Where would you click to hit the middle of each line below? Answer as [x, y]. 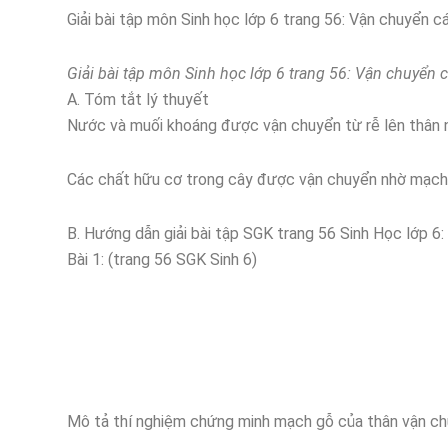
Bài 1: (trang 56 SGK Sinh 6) [162, 260]
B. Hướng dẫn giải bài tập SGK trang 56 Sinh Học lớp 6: [255, 234]
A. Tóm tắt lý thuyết [138, 100]
